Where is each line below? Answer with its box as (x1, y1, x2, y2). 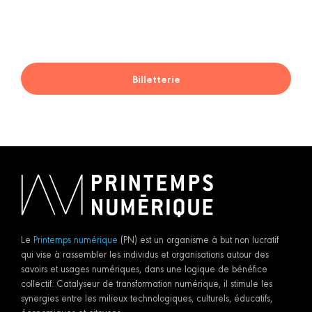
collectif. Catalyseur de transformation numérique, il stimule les (21, 276, 272, 290)
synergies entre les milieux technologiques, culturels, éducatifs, (21, 291, 272, 304)
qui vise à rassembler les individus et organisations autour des (21, 247, 269, 260)
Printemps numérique (33, 233, 118, 246)
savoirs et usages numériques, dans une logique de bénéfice (21, 262, 267, 275)
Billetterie (132, 71, 180, 87)
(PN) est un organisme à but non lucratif (118, 233, 279, 246)
